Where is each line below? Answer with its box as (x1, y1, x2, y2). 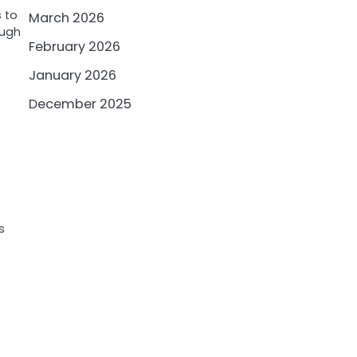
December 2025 (29, 94, 131, 113)
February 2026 (29, 37, 120, 56)
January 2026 (29, 65, 116, 84)
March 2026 (29, 8, 104, 27)
